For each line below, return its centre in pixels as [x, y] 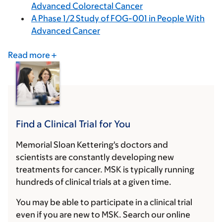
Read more [29, 55]
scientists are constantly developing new [95, 157]
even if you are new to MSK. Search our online [103, 215]
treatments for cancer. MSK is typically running [105, 170]
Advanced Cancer [66, 31]
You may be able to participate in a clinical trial [104, 202]
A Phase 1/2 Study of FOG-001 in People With [118, 19]
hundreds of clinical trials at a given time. [94, 182]
